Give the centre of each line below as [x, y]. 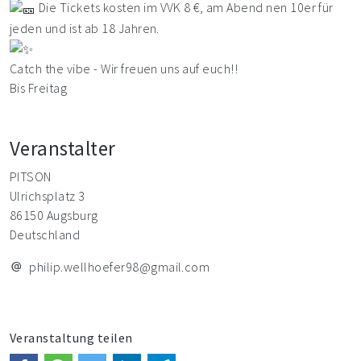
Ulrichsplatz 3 [48, 195]
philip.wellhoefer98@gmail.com [120, 266]
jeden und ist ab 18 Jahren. [85, 28]
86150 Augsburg [54, 215]
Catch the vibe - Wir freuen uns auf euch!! [124, 68]
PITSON [31, 176]
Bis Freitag [39, 87]
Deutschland [45, 234]
